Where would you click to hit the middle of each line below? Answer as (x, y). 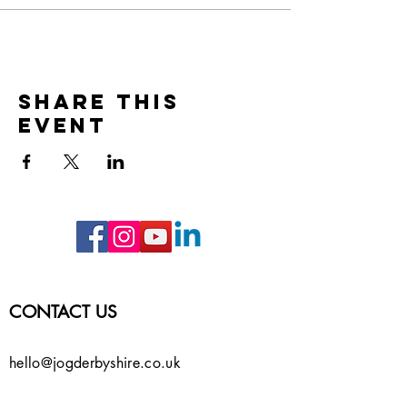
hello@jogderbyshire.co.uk (95, 363)
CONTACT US (63, 313)
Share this (99, 102)
